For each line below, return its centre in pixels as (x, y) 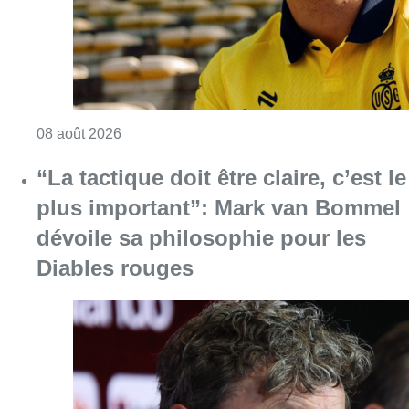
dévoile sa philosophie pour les (201, 237)
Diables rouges (115, 267)
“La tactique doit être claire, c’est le (221, 177)
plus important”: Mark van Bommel (219, 207)
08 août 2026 (79, 133)
